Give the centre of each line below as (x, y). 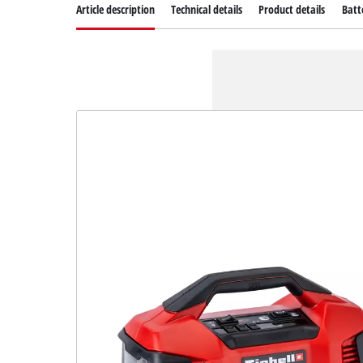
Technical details (207, 10)
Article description (116, 10)
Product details (292, 10)
